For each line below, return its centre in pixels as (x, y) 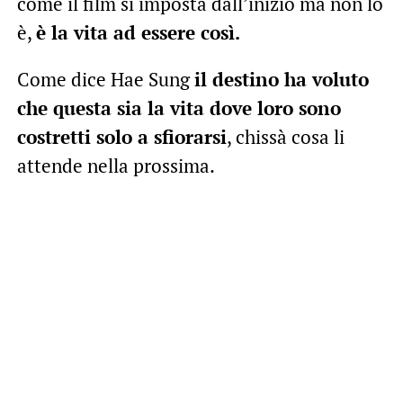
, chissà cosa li (285, 136)
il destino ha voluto (281, 79)
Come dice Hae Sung (105, 79)
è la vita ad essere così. (138, 32)
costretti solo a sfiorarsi (121, 136)
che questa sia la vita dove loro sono (179, 107)
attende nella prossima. (116, 165)
